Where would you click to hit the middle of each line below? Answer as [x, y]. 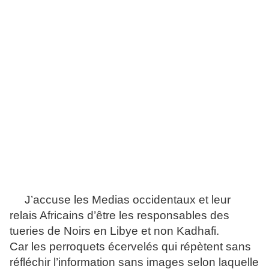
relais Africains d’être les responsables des [119, 216]
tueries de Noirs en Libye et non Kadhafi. [114, 231]
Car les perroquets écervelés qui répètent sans [130, 247]
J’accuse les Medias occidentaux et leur [120, 200]
